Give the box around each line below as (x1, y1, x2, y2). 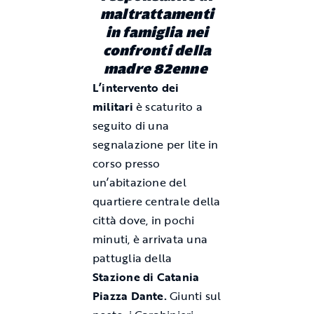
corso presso (92, 155, 161, 172)
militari (92, 98, 133, 116)
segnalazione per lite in (92, 136, 219, 153)
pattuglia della (92, 250, 172, 267)
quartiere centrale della (92, 193, 221, 210)
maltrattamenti (100, 6, 214, 23)
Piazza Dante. (92, 287, 167, 305)
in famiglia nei (105, 25, 209, 41)
